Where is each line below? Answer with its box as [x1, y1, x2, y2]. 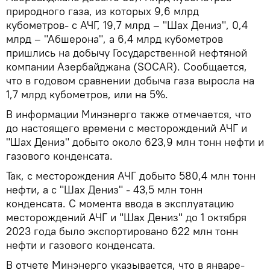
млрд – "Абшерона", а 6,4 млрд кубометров [6, 32, 223, 46]
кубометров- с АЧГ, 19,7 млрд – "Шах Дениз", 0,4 [6, 18, 248, 33]
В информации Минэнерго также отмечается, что [6, 107, 251, 122]
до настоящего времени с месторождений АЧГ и [6, 121, 247, 136]
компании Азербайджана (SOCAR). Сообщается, [6, 60, 247, 74]
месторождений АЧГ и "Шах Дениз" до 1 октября [6, 210, 246, 225]
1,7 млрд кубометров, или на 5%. [6, 87, 168, 102]
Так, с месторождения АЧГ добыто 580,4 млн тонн [6, 169, 256, 183]
